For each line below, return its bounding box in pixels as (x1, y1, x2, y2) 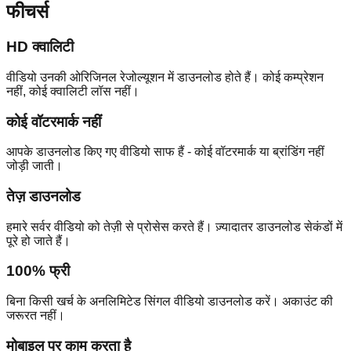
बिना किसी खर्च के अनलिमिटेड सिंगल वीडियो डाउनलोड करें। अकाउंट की (6, 295, 333, 309)
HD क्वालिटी (6, 38, 74, 56)
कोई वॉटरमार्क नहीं (6, 113, 101, 130)
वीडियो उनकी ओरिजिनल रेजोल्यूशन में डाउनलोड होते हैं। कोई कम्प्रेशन (6, 70, 324, 84)
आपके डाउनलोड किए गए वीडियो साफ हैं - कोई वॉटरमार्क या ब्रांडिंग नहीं (6, 145, 324, 159)
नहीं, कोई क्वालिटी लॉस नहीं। (6, 84, 139, 98)
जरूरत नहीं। (6, 309, 65, 323)
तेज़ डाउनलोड (6, 187, 81, 204)
